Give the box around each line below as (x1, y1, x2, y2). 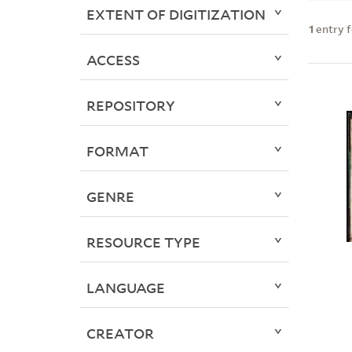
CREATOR (86, 324, 154, 343)
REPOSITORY (86, 96, 175, 115)
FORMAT (86, 141, 148, 161)
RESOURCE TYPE (86, 233, 200, 252)
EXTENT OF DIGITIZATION (86, 5, 266, 24)
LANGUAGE (86, 278, 165, 298)
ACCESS (86, 50, 140, 70)
